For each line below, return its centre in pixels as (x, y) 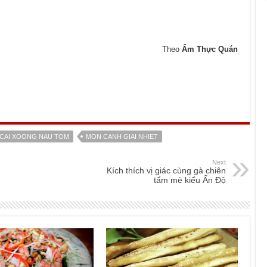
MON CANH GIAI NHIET (122, 137)
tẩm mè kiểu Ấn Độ (190, 180)
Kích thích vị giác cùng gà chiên (166, 171)
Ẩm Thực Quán (210, 49)
